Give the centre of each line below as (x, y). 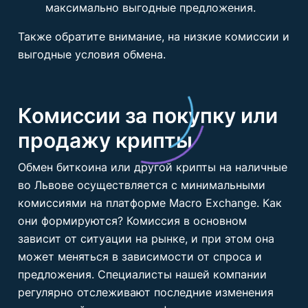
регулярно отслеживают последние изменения (146, 292)
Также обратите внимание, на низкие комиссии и (154, 36)
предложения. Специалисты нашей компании (142, 274)
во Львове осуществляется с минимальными (142, 185)
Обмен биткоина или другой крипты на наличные (153, 167)
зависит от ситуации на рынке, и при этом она (146, 239)
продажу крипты (105, 140)
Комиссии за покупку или (148, 115)
